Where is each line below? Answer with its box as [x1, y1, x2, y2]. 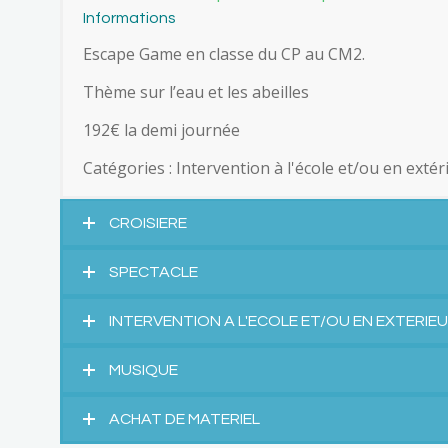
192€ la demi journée [83, 119, 240, 141]
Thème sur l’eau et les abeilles [83, 81, 309, 103]
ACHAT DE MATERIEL [109, 411, 260, 427]
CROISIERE [109, 215, 187, 231]
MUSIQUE [109, 362, 178, 378]
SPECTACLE [109, 264, 198, 280]
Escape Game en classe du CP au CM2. [83, 43, 365, 65]
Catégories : [83, 157, 176, 179]
